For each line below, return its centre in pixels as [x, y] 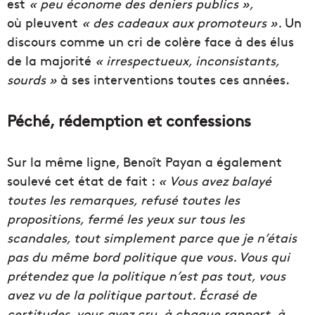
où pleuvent [43, 22]
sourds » [34, 79]
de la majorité [51, 60]
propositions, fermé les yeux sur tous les [126, 219]
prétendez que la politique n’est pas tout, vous [146, 276]
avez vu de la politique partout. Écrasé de [132, 295]
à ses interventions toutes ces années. [175, 79]
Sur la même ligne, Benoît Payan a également [144, 162]
